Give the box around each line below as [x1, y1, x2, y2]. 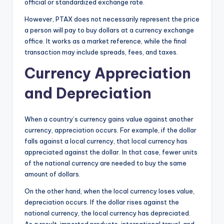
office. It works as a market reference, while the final [24, 36, 186, 45]
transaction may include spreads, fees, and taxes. [24, 47, 178, 56]
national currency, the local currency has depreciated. [24, 208, 190, 217]
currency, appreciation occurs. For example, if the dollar [24, 125, 196, 134]
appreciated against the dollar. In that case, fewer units [24, 147, 197, 156]
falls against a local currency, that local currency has [24, 136, 187, 145]
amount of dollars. [24, 169, 80, 178]
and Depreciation [24, 83, 151, 102]
